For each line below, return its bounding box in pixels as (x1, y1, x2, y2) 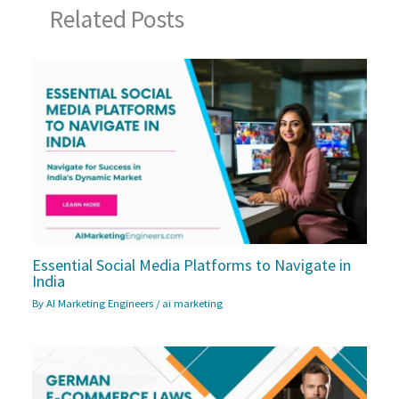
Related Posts (50, 3, 185, 34)
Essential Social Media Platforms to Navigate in (32, 254, 352, 275)
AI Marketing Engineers (46, 296, 157, 311)
